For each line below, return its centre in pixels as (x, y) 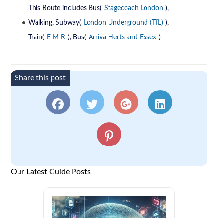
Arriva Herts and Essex (123, 38)
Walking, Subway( (55, 23)
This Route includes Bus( (65, 9)
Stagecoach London (134, 9)
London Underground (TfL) (124, 23)
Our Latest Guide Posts (51, 172)
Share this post (40, 78)
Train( (36, 38)
